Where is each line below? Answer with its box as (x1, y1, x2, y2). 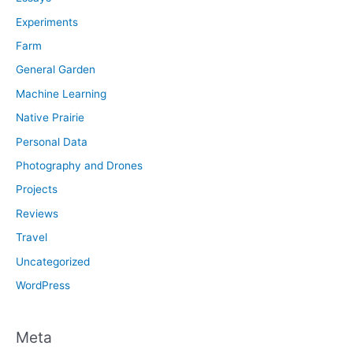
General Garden (16, 63, 95, 76)
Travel (16, 231, 47, 244)
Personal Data (16, 135, 87, 148)
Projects (16, 183, 58, 196)
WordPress (16, 279, 70, 292)
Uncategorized (16, 255, 90, 268)
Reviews (16, 206, 58, 220)
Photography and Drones (16, 159, 143, 173)
